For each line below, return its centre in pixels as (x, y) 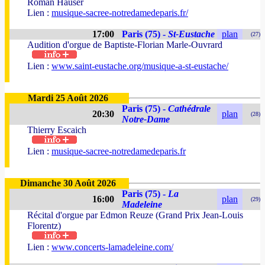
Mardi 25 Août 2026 (68, 98)
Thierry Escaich (57, 130)
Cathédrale (189, 109)
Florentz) (44, 226)
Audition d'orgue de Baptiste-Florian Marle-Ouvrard (125, 45)
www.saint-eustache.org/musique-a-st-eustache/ (140, 66)
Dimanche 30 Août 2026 (68, 183)
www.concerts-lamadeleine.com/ (112, 247)
